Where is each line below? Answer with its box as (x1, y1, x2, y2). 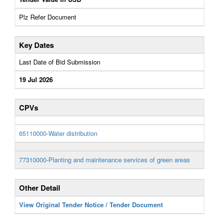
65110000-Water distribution (19, 129, 97, 138)
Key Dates (19, 40, 54, 50)
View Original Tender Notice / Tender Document (19, 200, 163, 209)
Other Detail (19, 182, 60, 193)
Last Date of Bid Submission (19, 57, 100, 66)
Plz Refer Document (19, 12, 76, 22)
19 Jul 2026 (19, 75, 53, 84)
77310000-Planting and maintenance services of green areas (19, 155, 190, 164)
